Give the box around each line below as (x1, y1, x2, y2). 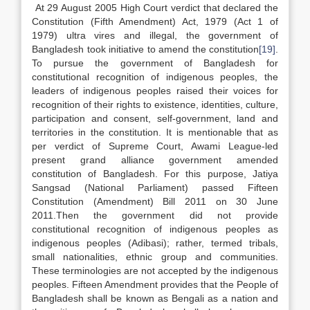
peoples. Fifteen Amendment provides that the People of (32, 279, 278, 290)
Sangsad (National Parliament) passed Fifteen (32, 182, 278, 193)
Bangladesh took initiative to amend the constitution (32, 44, 259, 55)
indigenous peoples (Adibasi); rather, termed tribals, (32, 237, 278, 248)
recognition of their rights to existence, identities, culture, (32, 99, 278, 110)
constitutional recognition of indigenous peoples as (32, 224, 278, 235)
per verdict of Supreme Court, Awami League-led (32, 140, 278, 152)
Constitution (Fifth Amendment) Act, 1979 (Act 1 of (32, 16, 278, 27)
